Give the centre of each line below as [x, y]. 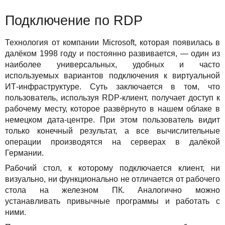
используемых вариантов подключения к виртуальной [113, 75]
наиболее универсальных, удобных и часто [113, 64]
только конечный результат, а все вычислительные [113, 131]
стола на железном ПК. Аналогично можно [113, 190]
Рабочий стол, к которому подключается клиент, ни [113, 168]
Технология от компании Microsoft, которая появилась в [113, 42]
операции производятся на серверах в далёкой [113, 142]
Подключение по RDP [74, 20]
